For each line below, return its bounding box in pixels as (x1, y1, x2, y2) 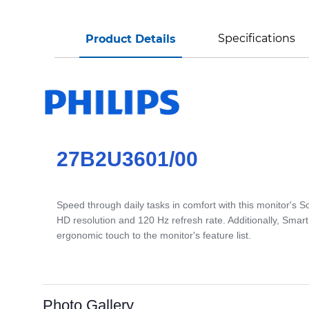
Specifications (217, 32, 295, 45)
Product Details (86, 32, 177, 46)
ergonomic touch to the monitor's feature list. (57, 230, 251, 241)
